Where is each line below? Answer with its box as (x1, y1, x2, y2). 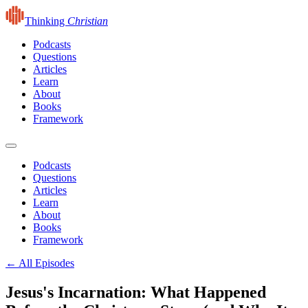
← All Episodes (5, 257, 74, 269)
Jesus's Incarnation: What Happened (5, 283, 266, 301)
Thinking (25, 15, 67, 27)
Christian (67, 15, 108, 27)
